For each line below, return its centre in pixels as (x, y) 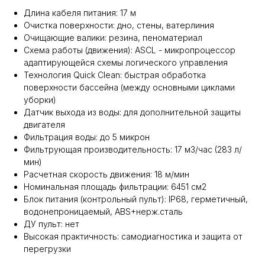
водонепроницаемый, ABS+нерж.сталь (103, 211)
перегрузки (47, 249)
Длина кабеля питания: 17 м (80, 13)
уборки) (40, 100)
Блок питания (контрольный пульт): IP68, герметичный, (136, 199)
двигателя (44, 125)
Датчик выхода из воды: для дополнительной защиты (132, 112)
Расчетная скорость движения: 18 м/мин (106, 174)
